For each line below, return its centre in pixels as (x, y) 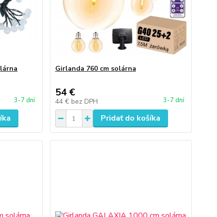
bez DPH (84, 101)
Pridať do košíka (130, 118)
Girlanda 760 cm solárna (95, 69)
